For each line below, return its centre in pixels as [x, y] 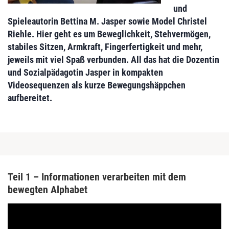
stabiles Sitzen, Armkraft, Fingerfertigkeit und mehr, [105, 47]
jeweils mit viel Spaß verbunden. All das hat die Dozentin [113, 59]
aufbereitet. [30, 98]
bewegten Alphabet [48, 189]
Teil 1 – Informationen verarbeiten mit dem [97, 177]
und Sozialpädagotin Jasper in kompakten [85, 72]
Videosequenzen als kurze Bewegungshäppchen [97, 85]
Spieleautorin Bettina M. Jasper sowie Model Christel [107, 21]
